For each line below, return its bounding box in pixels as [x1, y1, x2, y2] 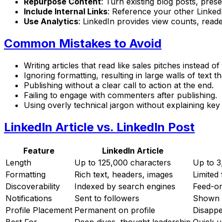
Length [5, 157, 31, 167]
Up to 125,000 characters [74, 157, 171, 167]
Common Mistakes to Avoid [4, 36, 162, 51]
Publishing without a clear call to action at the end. [24, 80, 214, 90]
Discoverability [5, 181, 60, 191]
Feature [23, 145, 55, 156]
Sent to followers [74, 193, 139, 203]
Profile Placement [5, 205, 72, 215]
